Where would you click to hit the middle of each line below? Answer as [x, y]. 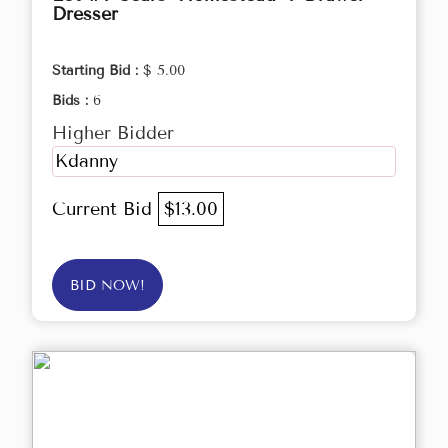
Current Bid [105, 209]
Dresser [85, 14]
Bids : [72, 101]
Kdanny [86, 161]
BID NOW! [107, 286]
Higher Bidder [113, 133]
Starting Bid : [97, 71]
